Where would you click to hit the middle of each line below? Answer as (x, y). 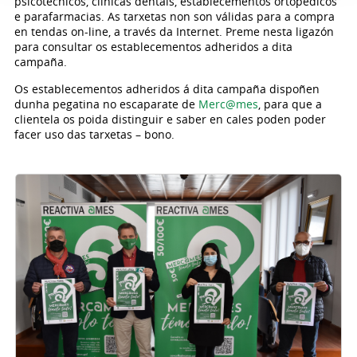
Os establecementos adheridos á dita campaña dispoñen (167, 89)
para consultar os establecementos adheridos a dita (153, 47)
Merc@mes (228, 104)
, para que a (290, 104)
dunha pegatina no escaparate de (106, 104)
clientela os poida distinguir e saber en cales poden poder (170, 119)
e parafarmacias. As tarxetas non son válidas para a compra (174, 16)
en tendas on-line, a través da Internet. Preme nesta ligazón (174, 31)
